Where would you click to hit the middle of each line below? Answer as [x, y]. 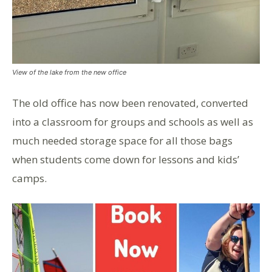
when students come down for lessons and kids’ [126, 159]
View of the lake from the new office [69, 72]
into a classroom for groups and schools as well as [133, 121]
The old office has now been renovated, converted [130, 103]
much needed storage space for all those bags [122, 140]
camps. [29, 178]
